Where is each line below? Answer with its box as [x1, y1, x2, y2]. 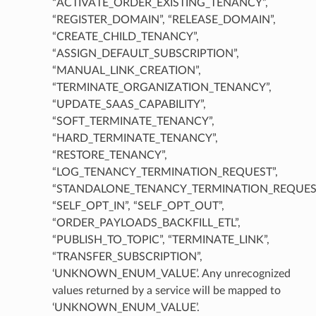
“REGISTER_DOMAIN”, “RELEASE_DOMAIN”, [51, 14, 276, 26]
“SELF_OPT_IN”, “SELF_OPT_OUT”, [51, 200, 224, 212]
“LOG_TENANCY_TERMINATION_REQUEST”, [51, 166, 278, 178]
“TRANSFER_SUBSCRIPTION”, [51, 251, 202, 263]
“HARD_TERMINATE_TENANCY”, [51, 133, 218, 145]
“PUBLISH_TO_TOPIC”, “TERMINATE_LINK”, [51, 234, 269, 246]
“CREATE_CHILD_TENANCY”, [51, 31, 199, 43]
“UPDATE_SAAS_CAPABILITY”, [51, 99, 206, 111]
